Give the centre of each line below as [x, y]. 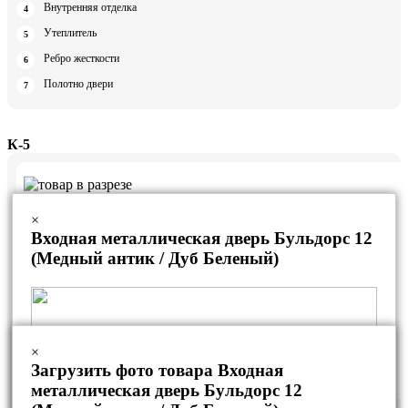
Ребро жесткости [82, 59]
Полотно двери [78, 84]
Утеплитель [70, 33]
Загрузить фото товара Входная [157, 370]
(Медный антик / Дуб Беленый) [155, 258]
